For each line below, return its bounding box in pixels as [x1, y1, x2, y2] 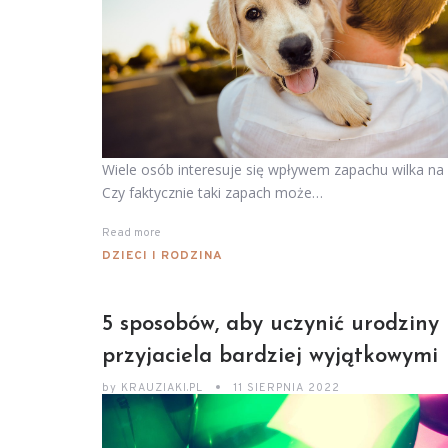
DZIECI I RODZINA [102, 247, 223, 264]
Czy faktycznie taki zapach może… [102, 182, 323, 202]
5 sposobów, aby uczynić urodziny [102, 312, 439, 336]
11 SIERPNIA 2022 [233, 380, 340, 395]
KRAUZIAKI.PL [117, 380, 207, 395]
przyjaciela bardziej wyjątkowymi [102, 344, 438, 368]
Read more [102, 225, 161, 240]
